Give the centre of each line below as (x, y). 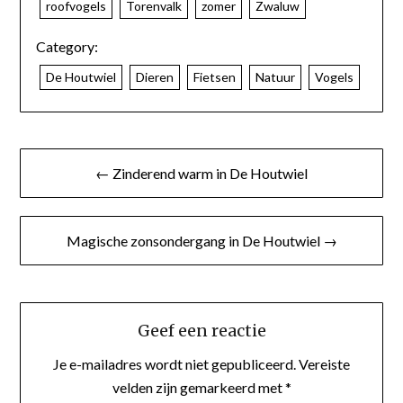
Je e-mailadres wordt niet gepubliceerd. (175, 363)
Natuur (275, 76)
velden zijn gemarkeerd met (198, 387)
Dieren (154, 76)
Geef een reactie (201, 330)
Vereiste (324, 363)
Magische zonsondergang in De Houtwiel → (201, 240)
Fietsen (214, 76)
